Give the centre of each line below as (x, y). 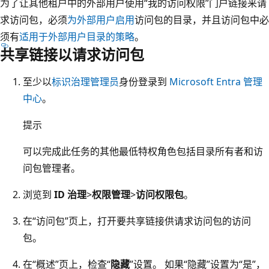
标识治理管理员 (85, 81)
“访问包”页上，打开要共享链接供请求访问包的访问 (142, 221)
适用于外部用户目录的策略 (77, 36)
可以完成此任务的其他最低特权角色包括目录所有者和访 (143, 151)
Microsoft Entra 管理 (216, 81)
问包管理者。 (52, 168)
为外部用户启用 (101, 20)
